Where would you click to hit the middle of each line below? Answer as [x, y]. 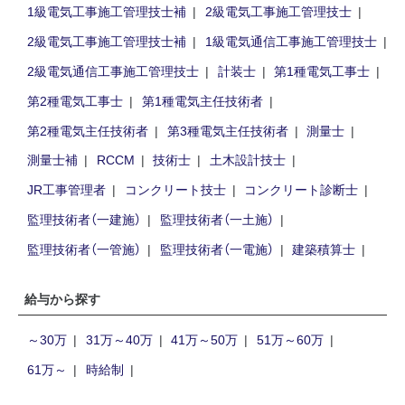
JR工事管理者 [66, 189]
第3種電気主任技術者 [227, 130]
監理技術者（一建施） [84, 219]
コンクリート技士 [175, 189]
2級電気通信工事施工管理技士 [113, 70]
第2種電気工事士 [75, 100]
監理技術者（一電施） [217, 249]
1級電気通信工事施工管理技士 [291, 40]
